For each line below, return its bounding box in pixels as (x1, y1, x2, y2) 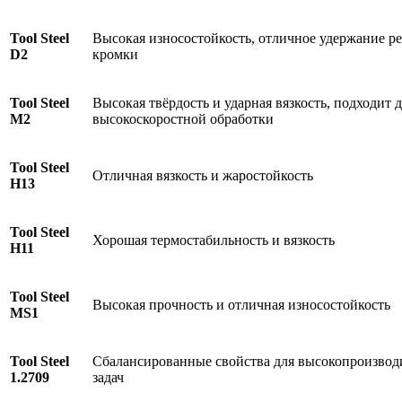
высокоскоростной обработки (92, 111, 274, 127)
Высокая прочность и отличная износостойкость (92, 297, 390, 313)
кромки (92, 47, 138, 63)
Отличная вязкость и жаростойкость (92, 168, 313, 184)
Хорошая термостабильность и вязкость (92, 232, 335, 249)
